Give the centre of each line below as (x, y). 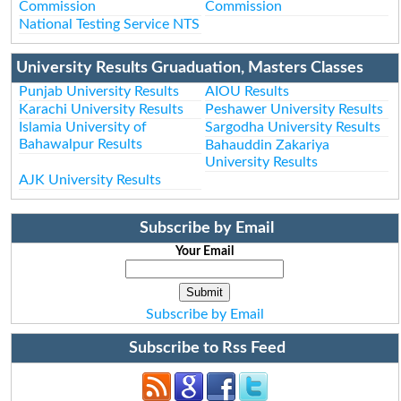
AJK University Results (90, 179)
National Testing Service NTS (110, 24)
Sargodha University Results (293, 127)
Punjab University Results (99, 91)
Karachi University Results (102, 109)
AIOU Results (247, 91)
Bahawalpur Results (81, 144)
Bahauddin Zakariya (268, 145)
